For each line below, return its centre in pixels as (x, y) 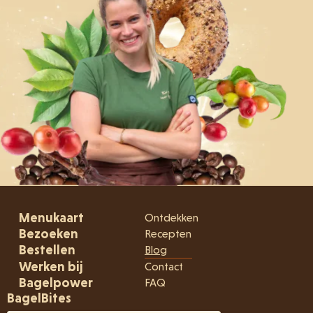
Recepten (168, 233)
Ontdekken (172, 217)
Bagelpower (56, 282)
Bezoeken (49, 234)
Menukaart (51, 217)
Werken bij (51, 266)
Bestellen (47, 250)
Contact (164, 266)
